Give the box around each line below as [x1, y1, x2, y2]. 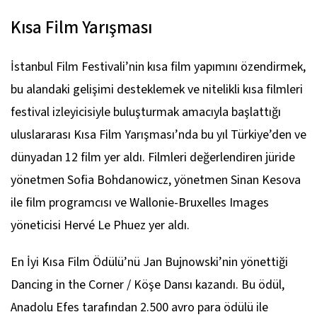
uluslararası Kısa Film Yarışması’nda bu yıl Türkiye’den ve [11, 126, 306, 144]
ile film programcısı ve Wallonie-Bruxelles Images [11, 194, 269, 212]
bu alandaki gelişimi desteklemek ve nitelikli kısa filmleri [11, 81, 303, 99]
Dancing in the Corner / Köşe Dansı [11, 276, 192, 294]
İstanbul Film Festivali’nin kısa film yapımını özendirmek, [11, 58, 306, 76]
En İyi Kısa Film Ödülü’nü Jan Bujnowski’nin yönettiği [11, 253, 288, 272]
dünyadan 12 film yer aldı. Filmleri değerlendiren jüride [11, 149, 295, 167]
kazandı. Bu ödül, [192, 276, 284, 294]
